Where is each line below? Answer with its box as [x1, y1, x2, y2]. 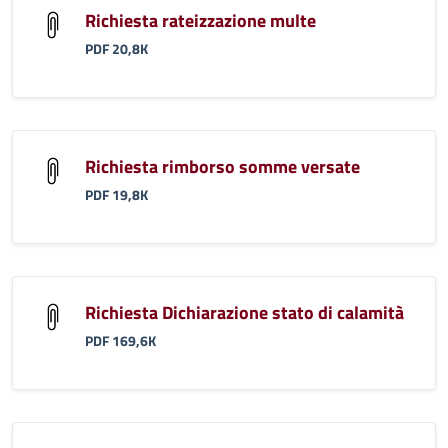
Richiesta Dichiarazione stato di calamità [85, 298, 404, 326]
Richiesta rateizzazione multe [85, 6, 316, 34]
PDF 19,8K [85, 184, 148, 205]
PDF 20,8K [85, 38, 148, 59]
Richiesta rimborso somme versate [85, 152, 360, 180]
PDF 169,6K [85, 330, 156, 351]
